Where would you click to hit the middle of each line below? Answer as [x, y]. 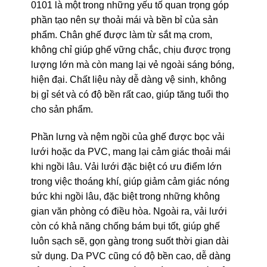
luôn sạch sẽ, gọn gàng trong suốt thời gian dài [130, 241]
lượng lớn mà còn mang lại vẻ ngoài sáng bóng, [132, 65]
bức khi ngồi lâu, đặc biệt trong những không [125, 197]
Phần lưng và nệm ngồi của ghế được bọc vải [128, 137]
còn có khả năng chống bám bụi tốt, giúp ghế [125, 226]
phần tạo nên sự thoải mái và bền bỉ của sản [124, 20]
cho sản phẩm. [62, 110]
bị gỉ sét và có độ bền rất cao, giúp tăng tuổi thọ [130, 95]
